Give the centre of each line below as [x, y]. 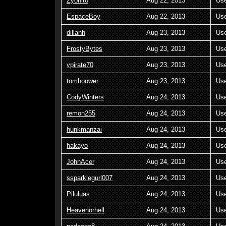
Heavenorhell [86, 210]
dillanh [76, 32]
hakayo [77, 145]
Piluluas [78, 194]
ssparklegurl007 [90, 178]
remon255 [81, 113]
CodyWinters [85, 97]
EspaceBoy [83, 16]
